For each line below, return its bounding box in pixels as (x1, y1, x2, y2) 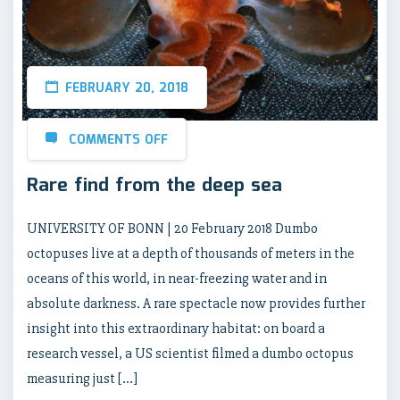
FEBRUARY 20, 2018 (65, 79, 188, 99)
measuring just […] (27, 370, 137, 388)
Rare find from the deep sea (27, 171, 282, 202)
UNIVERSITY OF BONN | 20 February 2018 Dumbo (27, 220, 318, 238)
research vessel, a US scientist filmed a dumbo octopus (27, 345, 354, 363)
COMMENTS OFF (69, 130, 168, 151)
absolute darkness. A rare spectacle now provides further (27, 295, 365, 313)
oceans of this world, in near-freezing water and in (27, 270, 327, 288)
